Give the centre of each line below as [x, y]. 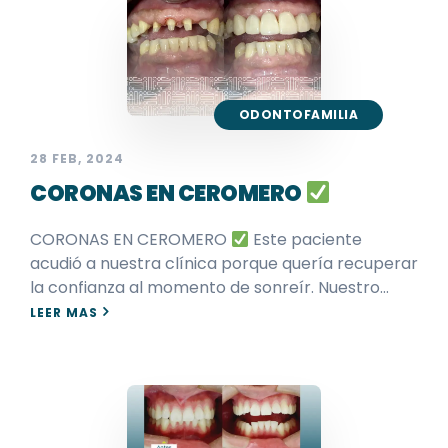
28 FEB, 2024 [77, 158]
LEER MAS [64, 312]
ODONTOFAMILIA [298, 114]
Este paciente [306, 239]
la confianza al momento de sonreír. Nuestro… [209, 287]
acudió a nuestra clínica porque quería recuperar [224, 263]
